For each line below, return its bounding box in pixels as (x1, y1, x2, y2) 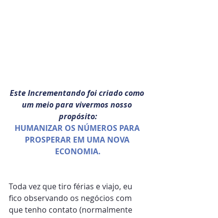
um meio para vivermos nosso (22, 99, 134, 110)
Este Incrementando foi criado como (10, 88, 146, 98)
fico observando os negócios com (9, 193, 134, 203)
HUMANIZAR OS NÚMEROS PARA (14, 123, 142, 133)
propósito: (58, 111, 97, 122)
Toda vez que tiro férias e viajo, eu (9, 181, 134, 192)
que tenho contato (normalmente (9, 204, 134, 215)
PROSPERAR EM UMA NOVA (24, 134, 131, 145)
